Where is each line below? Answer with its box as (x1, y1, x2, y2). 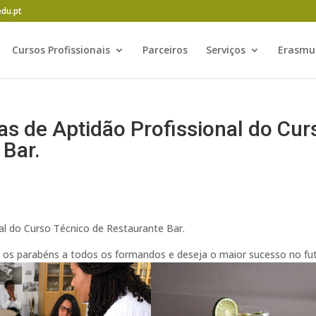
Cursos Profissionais (12, 43, 110, 56)
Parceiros (142, 43, 188, 56)
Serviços (206, 43, 245, 56)
